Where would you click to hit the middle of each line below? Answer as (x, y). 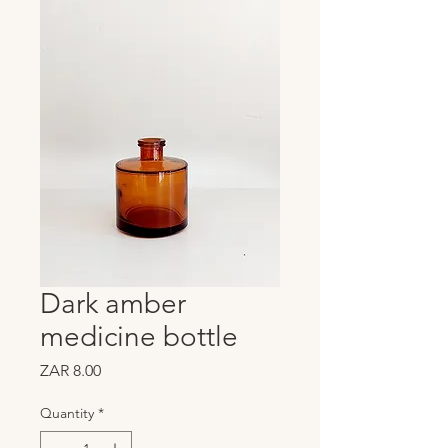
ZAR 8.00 (70, 371)
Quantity (67, 413)
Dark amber (113, 304)
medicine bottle (139, 337)
